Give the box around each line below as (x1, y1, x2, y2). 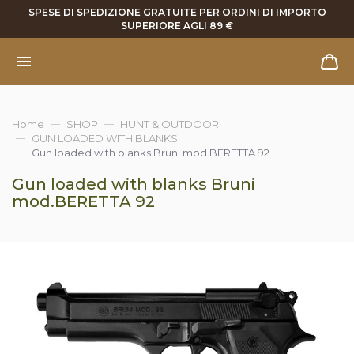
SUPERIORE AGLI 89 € (121, 20, 233, 32)
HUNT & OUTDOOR (120, 118, 219, 130)
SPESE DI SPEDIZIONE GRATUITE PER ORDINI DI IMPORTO (28, 6, 326, 18)
